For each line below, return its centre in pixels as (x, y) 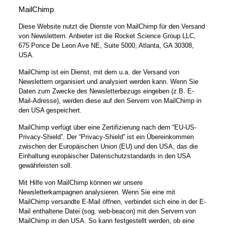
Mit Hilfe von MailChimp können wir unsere (80, 182)
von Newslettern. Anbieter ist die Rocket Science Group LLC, (107, 36)
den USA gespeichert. (50, 110)
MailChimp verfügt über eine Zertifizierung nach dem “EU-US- (107, 127)
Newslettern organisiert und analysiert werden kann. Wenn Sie (108, 81)
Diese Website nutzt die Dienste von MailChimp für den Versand (111, 26)
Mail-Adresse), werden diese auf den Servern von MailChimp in (110, 100)
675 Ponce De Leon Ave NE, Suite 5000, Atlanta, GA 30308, (106, 45)
